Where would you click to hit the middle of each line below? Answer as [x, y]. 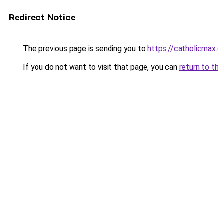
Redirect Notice [42, 17]
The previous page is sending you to [84, 48]
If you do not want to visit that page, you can [100, 67]
